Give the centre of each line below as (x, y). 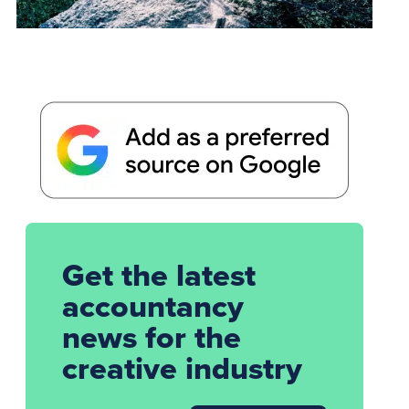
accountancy (153, 306)
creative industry (183, 368)
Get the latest (159, 275)
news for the (152, 337)
